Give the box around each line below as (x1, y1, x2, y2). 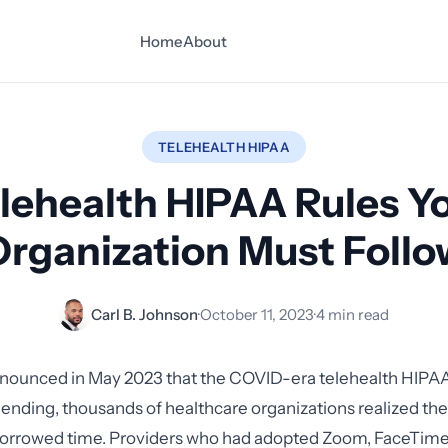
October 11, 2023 (200, 305, 314, 324)
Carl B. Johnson (91, 305, 198, 324)
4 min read (316, 305, 389, 324)
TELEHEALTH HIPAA (157, 139, 291, 155)
